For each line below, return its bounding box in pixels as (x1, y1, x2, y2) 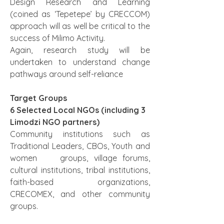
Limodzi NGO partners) (10, 117, 99, 127)
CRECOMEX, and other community (10, 189, 150, 199)
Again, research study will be (10, 45, 150, 55)
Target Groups (10, 93, 67, 103)
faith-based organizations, (10, 177, 150, 187)
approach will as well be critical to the (10, 21, 150, 31)
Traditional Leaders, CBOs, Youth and (10, 141, 150, 151)
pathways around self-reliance (10, 69, 123, 79)
